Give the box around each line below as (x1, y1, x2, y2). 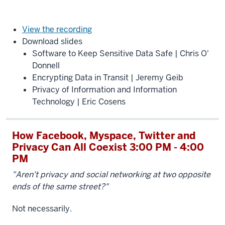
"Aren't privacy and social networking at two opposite (12, 169, 210, 180)
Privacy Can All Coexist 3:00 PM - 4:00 (12, 141, 204, 154)
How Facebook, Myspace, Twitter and (12, 129, 195, 142)
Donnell (32, 60, 60, 71)
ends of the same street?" (12, 181, 108, 192)
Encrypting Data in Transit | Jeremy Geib (32, 72, 183, 83)
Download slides (22, 36, 82, 47)
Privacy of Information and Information (32, 84, 177, 95)
